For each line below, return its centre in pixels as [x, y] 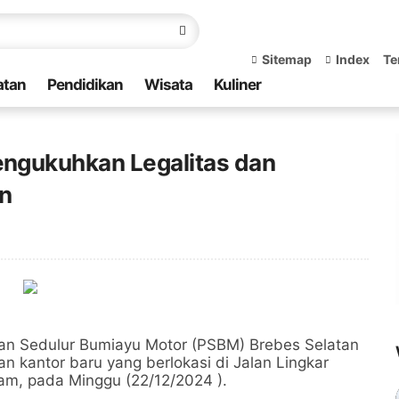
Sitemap [287, 59]
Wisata [168, 85]
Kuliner [237, 85]
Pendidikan [85, 85]
